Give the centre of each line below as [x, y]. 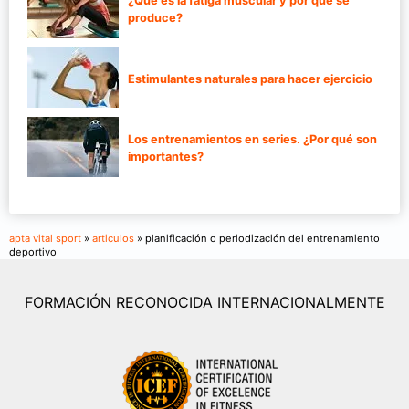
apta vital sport [45, 239]
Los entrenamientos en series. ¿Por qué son [252, 140]
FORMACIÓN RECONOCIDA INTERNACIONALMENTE [204, 303]
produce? [155, 18]
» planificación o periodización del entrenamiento [257, 239]
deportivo [33, 252]
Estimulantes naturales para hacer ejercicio [250, 79]
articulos [113, 239]
